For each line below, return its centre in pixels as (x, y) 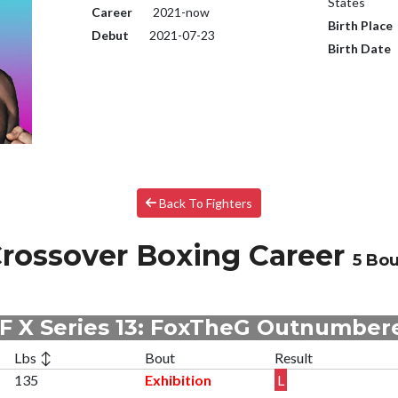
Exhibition (178, 379)
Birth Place (361, 25)
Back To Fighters (205, 203)
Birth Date (360, 48)
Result (294, 357)
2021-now (179, 12)
